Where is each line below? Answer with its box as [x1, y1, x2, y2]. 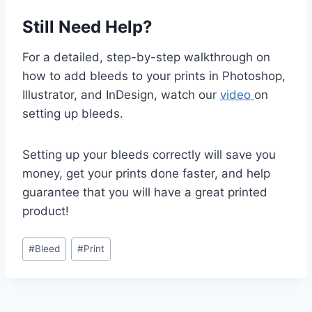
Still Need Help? [22, 17, 153, 38]
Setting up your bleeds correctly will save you [22, 148, 276, 162]
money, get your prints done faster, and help [22, 166, 270, 181]
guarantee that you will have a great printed [22, 185, 267, 200]
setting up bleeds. [22, 107, 123, 121]
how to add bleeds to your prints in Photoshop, [22, 69, 286, 84]
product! [22, 204, 69, 219]
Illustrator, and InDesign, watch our [22, 88, 220, 102]
